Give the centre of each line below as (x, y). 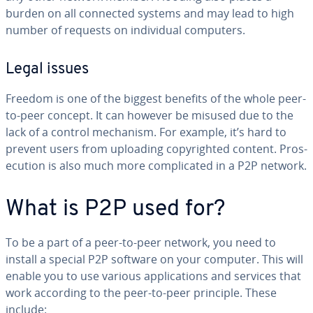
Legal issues (47, 70)
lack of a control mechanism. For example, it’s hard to (146, 132)
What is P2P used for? (115, 210)
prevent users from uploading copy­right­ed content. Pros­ (156, 149)
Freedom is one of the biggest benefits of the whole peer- (156, 99)
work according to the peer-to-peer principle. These (141, 293)
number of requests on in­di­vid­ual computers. (125, 30)
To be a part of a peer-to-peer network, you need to (141, 242)
